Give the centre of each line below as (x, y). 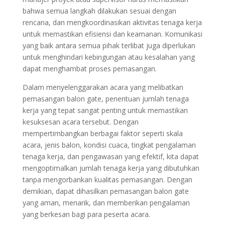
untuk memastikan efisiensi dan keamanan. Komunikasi (112, 34)
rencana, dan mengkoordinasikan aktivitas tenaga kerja (112, 22)
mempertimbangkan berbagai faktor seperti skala (102, 133)
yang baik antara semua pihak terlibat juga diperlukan (109, 45)
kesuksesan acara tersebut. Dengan (80, 122)
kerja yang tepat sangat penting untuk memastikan (105, 110)
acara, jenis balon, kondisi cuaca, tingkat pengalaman (109, 145)
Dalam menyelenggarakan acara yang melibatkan (103, 87)
